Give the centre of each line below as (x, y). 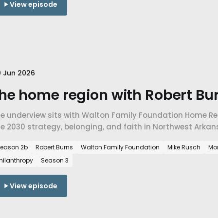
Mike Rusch (184, 147)
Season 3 (55, 161)
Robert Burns (54, 147)
